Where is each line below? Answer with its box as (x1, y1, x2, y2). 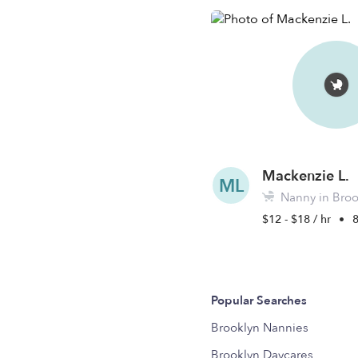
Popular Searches (211, 292, 308, 308)
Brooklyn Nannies (211, 320, 309, 336)
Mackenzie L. (262, 166, 350, 186)
